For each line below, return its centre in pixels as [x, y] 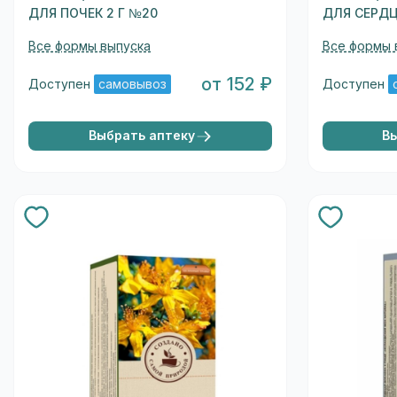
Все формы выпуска [90, 47]
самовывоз [133, 84]
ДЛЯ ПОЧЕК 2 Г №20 [93, 14]
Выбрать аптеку [141, 136]
